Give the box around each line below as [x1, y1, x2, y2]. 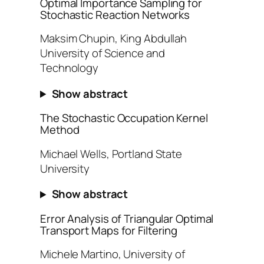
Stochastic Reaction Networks [40, 6, 190, 22]
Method [40, 122, 80, 138]
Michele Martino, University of [40, 246, 185, 262]
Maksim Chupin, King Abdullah [40, 31, 187, 47]
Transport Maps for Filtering [40, 222, 178, 238]
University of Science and [40, 45, 165, 61]
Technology [40, 60, 99, 76]
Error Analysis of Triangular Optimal [40, 210, 214, 226]
